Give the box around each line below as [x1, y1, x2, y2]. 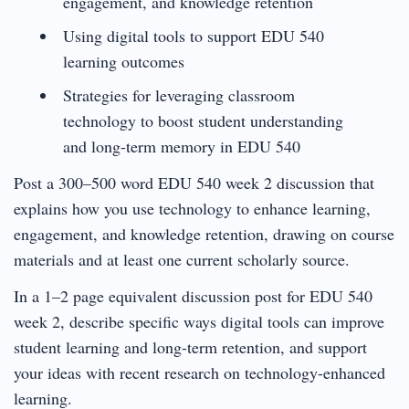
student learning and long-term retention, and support [14, 335, 367, 358]
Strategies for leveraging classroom [62, 83, 295, 106]
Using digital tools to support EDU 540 [62, 24, 324, 47]
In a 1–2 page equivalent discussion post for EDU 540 [14, 284, 372, 307]
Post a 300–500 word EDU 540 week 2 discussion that [14, 171, 374, 194]
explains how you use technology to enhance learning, [14, 196, 371, 219]
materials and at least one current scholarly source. [14, 247, 350, 270]
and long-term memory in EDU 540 [62, 134, 300, 157]
